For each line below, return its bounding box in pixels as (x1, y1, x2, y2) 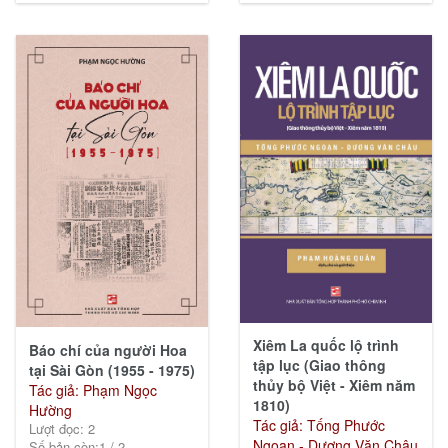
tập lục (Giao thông (252, 355, 386, 376)
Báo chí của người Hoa (28, 339, 187, 360)
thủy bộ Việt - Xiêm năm (252, 375, 415, 396)
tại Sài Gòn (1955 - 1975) (28, 359, 195, 380)
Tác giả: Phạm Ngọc (28, 379, 157, 400)
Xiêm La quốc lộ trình (252, 335, 399, 356)
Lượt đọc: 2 (28, 418, 95, 438)
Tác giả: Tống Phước (252, 415, 385, 436)
